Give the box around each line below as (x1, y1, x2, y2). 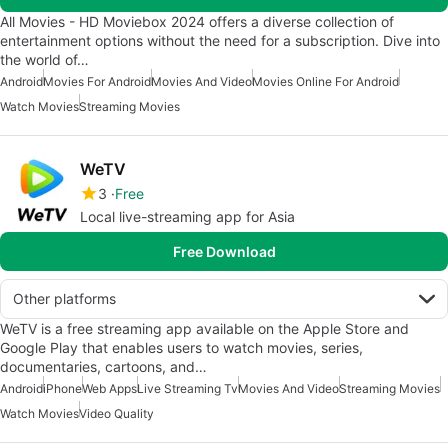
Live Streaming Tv (137, 381, 238, 397)
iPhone (43, 381, 82, 397)
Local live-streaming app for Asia (80, 208, 295, 226)
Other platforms (13, 290, 116, 308)
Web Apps (82, 381, 137, 397)
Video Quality (79, 406, 154, 422)
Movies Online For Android (252, 74, 399, 90)
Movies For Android (43, 74, 151, 90)
